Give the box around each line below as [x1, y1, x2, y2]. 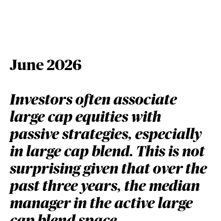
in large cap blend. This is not [10, 145, 205, 159]
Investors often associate [10, 93, 177, 108]
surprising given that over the [10, 162, 207, 177]
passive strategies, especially [10, 127, 202, 142]
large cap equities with [10, 110, 161, 125]
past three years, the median [10, 179, 200, 194]
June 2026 [10, 58, 81, 73]
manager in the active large [10, 196, 193, 211]
